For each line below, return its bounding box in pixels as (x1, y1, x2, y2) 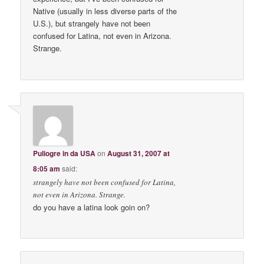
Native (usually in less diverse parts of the (33, 5, 177, 17)
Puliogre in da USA (33, 147, 96, 159)
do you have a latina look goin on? (33, 201, 150, 213)
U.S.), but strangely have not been (33, 18, 151, 29)
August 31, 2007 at (107, 147, 170, 159)
